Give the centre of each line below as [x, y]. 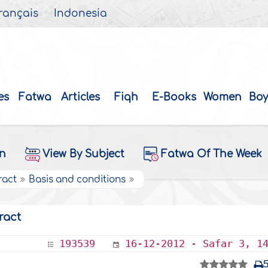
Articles [81, 98]
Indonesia [81, 14]
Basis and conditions [77, 180]
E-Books [174, 98]
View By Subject [83, 154]
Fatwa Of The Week [211, 154]
